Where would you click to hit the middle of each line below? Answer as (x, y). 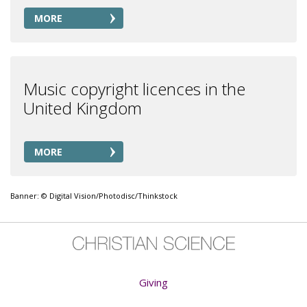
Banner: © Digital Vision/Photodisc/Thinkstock (94, 196)
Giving (153, 282)
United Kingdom (83, 108)
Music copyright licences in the (134, 89)
